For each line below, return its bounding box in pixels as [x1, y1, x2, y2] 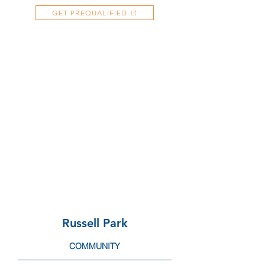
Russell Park [62, 216, 128, 230]
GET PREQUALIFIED [52, 8, 128, 17]
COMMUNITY [69, 241, 120, 251]
